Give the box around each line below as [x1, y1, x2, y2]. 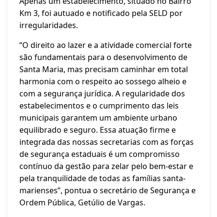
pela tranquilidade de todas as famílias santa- [19, 173, 186, 184]
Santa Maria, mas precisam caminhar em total [19, 64, 188, 75]
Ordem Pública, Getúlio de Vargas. [19, 197, 145, 208]
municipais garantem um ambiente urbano [19, 112, 177, 123]
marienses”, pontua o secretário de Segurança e [19, 185, 196, 196]
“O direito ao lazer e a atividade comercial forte [19, 40, 192, 50]
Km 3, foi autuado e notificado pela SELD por [19, 8, 183, 18]
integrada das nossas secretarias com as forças [19, 137, 194, 147]
